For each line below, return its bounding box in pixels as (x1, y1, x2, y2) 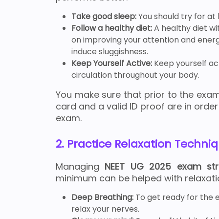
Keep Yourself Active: (71, 58, 154, 69)
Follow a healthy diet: (71, 22, 154, 34)
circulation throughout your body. (71, 69, 199, 81)
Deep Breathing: (71, 192, 135, 203)
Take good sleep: (71, 11, 138, 22)
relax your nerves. (71, 203, 139, 215)
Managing (56, 160, 105, 173)
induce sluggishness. (71, 46, 148, 58)
